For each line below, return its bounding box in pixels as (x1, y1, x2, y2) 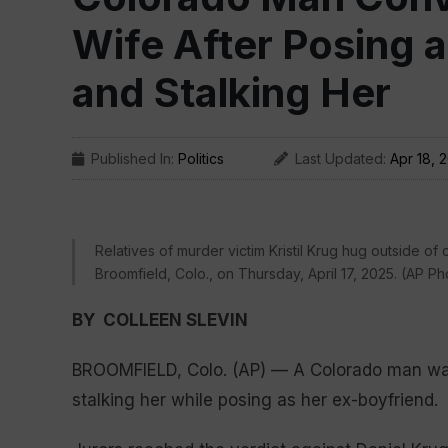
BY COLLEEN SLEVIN (72, 310, 248, 330)
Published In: (91, 150, 178, 167)
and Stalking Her (72, 68, 391, 117)
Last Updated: (295, 150, 390, 167)
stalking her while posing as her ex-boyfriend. (72, 390, 438, 410)
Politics (178, 150, 224, 167)
